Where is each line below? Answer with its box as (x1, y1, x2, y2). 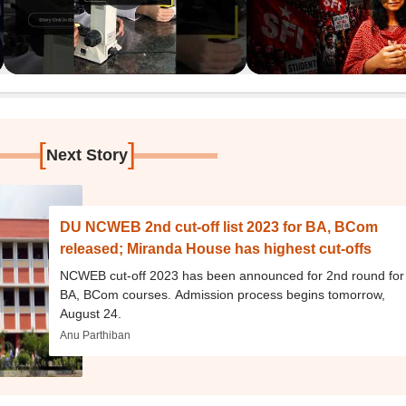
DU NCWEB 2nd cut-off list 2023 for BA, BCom (60, 219, 379, 235)
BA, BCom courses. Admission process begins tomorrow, (60, 287, 386, 302)
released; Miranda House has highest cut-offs (60, 241, 372, 256)
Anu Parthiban (60, 329, 131, 342)
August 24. (60, 306, 122, 321)
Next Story (46, 146, 129, 164)
